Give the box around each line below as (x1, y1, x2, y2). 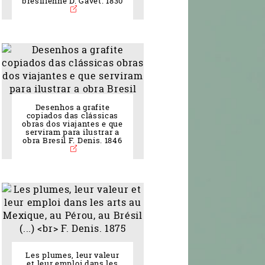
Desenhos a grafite (35, 102, 110, 113)
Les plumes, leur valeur (25, 250, 119, 261)
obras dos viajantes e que (22, 119, 123, 130)
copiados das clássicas (26, 111, 119, 121)
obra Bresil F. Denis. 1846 (22, 135, 122, 146)
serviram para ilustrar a (25, 127, 119, 138)
